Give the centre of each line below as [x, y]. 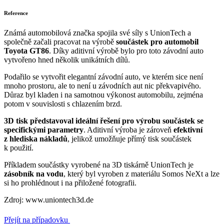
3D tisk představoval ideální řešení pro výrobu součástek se [104, 120]
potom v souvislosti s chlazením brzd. [63, 103]
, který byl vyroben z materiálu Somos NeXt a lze [141, 173]
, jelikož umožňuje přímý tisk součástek [129, 138]
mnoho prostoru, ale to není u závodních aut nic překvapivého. [102, 85]
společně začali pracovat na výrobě [59, 41]
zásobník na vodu [34, 173]
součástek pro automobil [156, 41]
